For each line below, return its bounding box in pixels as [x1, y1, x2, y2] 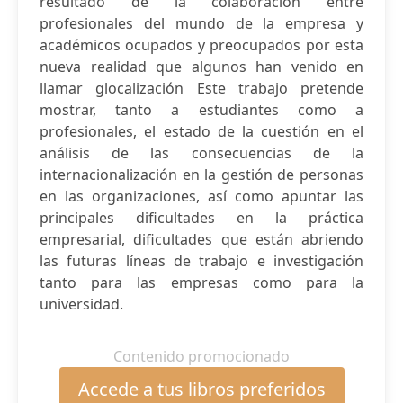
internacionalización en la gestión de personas [40, 165, 363, 184]
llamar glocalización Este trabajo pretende [40, 78, 363, 98]
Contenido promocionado [113, 346, 290, 366]
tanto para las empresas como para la [40, 273, 363, 292]
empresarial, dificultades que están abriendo [40, 229, 363, 249]
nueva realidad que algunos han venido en [40, 57, 363, 76]
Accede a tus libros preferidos [77, 377, 326, 401]
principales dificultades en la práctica [40, 208, 363, 228]
